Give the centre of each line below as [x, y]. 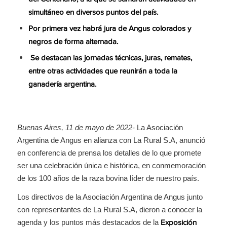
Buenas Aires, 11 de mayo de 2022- [76, 127]
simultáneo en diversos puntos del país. [93, 13]
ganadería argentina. [62, 85]
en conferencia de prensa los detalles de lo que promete [109, 153]
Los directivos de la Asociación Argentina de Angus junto [110, 197]
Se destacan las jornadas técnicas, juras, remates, [110, 58]
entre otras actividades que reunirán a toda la [103, 71]
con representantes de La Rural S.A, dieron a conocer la [109, 210]
